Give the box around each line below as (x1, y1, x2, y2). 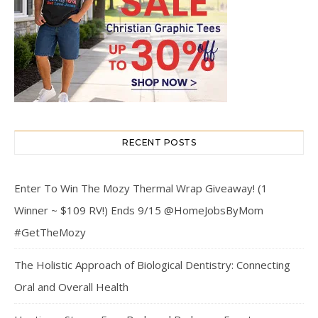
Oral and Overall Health (14, 279, 128, 294)
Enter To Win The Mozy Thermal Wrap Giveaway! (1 (14, 180, 268, 195)
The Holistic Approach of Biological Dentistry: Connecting (14, 257, 290, 272)
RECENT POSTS (122, 136, 196, 148)
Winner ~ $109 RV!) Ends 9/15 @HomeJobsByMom (14, 202, 263, 217)
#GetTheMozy (14, 224, 86, 239)
